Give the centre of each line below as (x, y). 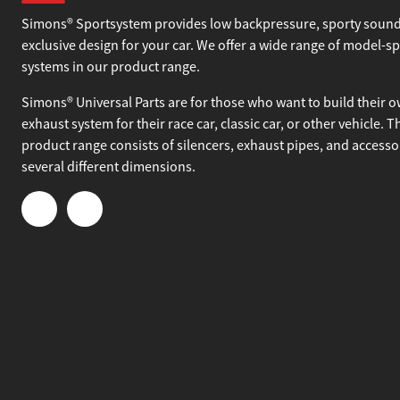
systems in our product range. (111, 98)
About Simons (70, 15)
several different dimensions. (108, 198)
